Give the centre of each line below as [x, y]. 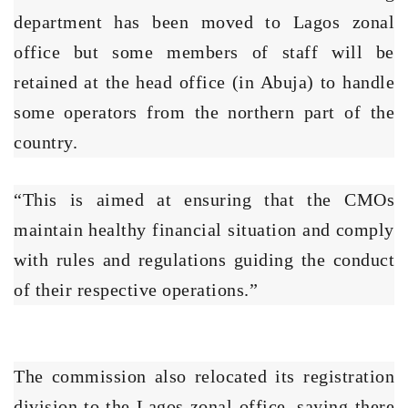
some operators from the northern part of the [204, 112]
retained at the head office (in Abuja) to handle [204, 82]
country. [46, 142]
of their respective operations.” [136, 289]
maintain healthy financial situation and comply [204, 229]
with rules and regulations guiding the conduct [204, 259]
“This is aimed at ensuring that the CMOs [204, 199]
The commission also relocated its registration [204, 376]
